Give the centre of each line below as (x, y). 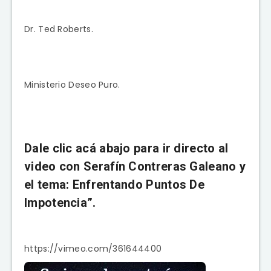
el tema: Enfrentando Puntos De (114, 185)
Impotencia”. (60, 203)
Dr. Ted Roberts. (59, 29)
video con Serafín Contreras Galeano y (135, 167)
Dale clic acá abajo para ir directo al (126, 149)
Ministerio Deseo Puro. (72, 84)
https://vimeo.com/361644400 (93, 248)
